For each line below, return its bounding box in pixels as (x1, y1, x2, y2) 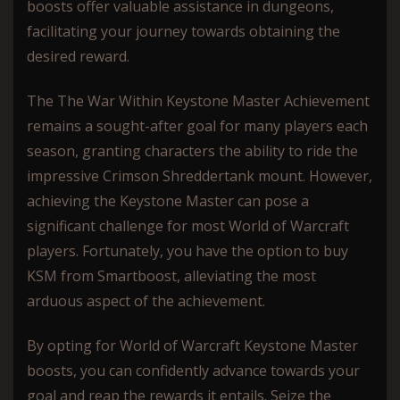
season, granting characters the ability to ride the (27, 140, 358, 161)
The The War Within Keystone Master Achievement (27, 90, 370, 111)
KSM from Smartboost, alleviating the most (27, 265, 316, 286)
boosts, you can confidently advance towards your (27, 360, 360, 380)
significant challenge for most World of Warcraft (27, 215, 349, 236)
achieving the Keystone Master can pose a (27, 190, 309, 211)
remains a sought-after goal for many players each (27, 115, 368, 136)
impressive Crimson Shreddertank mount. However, (27, 165, 372, 186)
